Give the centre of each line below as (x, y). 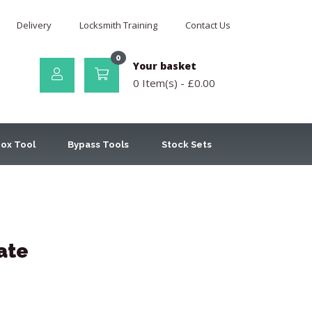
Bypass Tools (99, 144)
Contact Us (208, 25)
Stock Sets (186, 144)
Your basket (165, 66)
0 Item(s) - (160, 83)
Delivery (34, 25)
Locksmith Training (118, 25)
